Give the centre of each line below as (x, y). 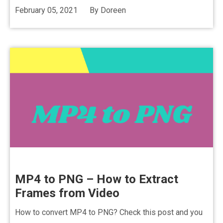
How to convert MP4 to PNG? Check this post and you (109, 212)
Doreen (113, 10)
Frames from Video (67, 193)
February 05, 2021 (46, 10)
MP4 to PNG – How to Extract (97, 179)
